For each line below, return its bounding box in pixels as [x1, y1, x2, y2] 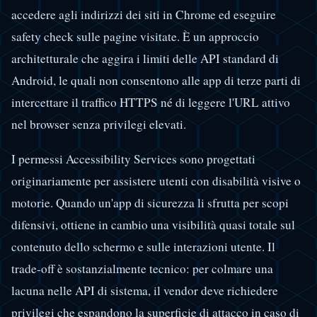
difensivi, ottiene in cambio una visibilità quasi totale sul [11, 216, 295, 233]
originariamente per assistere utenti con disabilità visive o [11, 172, 301, 189]
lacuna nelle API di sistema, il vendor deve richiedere [11, 282, 278, 299]
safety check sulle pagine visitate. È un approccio [11, 28, 259, 45]
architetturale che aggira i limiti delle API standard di [11, 50, 279, 67]
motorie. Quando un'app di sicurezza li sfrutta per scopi [11, 194, 289, 211]
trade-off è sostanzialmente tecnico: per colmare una [11, 260, 273, 277]
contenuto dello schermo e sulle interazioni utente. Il [11, 238, 275, 255]
